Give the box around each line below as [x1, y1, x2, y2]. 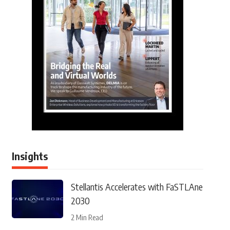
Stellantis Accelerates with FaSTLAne [70, 181, 203, 193]
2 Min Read [70, 213, 103, 222]
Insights [11, 149, 48, 162]
